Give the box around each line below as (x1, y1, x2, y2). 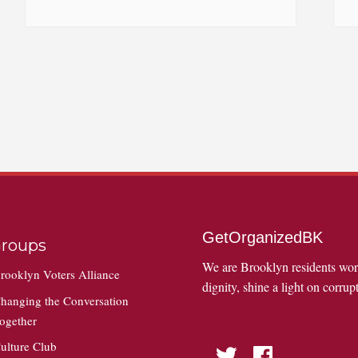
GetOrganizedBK (201, 229, 323, 247)
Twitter (212, 339, 246, 356)
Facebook (249, 339, 297, 356)
